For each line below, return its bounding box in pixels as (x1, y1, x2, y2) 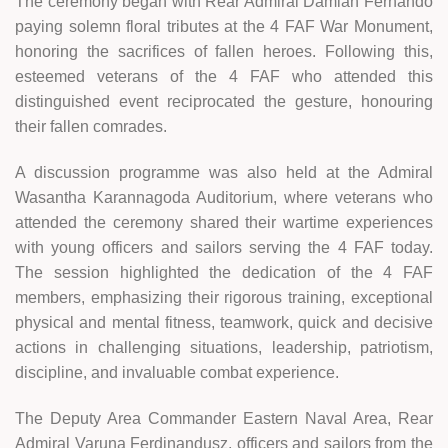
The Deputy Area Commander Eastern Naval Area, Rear (15, 409, 433, 427)
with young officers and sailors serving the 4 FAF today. (15, 238, 433, 256)
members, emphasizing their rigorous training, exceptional (15, 288, 433, 306)
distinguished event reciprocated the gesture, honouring (15, 92, 433, 110)
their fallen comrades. (15, 117, 167, 135)
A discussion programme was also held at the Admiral (15, 163, 433, 181)
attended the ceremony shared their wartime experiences (15, 213, 433, 231)
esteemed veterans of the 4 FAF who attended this (15, 67, 433, 85)
